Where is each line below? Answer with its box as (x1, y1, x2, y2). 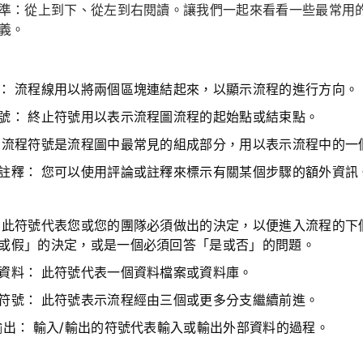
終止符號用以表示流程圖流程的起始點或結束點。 (23, 109, 319, 125)
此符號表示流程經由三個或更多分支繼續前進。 (37, 293, 319, 308)
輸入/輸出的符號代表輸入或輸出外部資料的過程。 (29, 320, 329, 335)
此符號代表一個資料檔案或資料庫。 (37, 265, 253, 280)
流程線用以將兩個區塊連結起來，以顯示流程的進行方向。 (11, 82, 359, 97)
